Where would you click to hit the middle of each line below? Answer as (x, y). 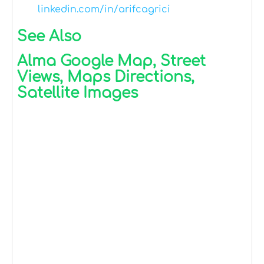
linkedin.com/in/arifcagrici (104, 10)
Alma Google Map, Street (111, 62)
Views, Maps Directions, (106, 77)
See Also (49, 37)
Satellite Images (77, 93)
